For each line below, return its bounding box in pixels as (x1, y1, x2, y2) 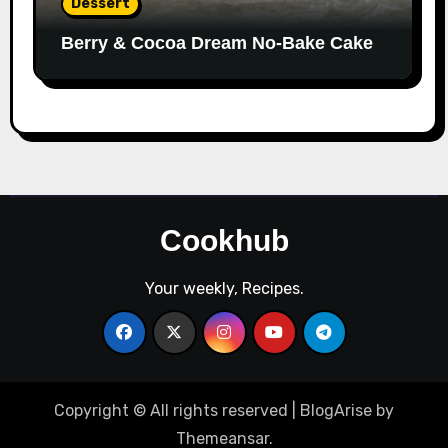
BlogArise (300, 400, 372, 420)
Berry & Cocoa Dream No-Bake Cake (60, 32, 373, 53)
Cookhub (159, 223, 289, 257)
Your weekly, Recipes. (144, 278, 304, 298)
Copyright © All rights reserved (54, 400, 292, 420)
